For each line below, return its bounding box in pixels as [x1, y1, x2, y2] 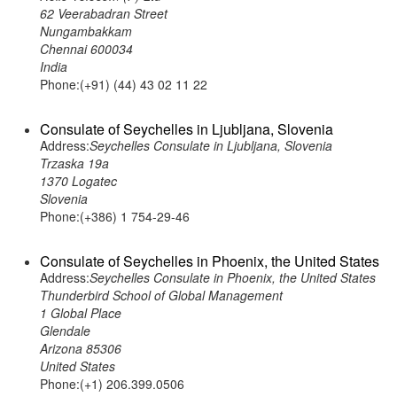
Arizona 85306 [40, 339, 121, 357]
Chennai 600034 [40, 40, 133, 58]
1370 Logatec [40, 172, 117, 190]
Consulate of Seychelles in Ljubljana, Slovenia [40, 119, 333, 139]
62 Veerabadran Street [40, 4, 167, 22]
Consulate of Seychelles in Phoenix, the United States [40, 251, 379, 271]
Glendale [40, 322, 90, 339]
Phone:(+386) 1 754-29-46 [40, 207, 190, 225]
